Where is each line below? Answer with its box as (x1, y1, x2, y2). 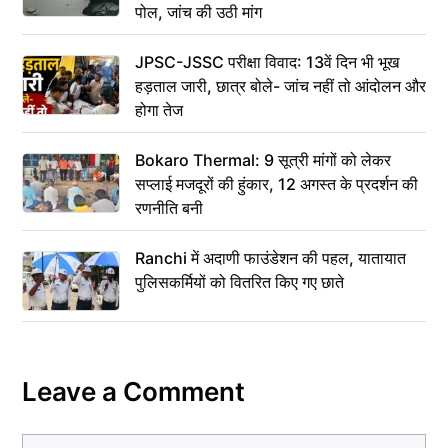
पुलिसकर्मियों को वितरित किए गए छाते (135, 272, 344, 292)
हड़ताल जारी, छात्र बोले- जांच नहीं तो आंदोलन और (135, 76, 426, 96)
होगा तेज (135, 100, 183, 120)
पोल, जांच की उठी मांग (135, 2, 262, 22)
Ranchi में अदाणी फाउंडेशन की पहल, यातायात (135, 248, 406, 268)
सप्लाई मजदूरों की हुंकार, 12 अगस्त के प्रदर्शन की (135, 174, 418, 194)
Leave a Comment (22, 376, 245, 407)
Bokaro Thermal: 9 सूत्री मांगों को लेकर (135, 150, 391, 170)
